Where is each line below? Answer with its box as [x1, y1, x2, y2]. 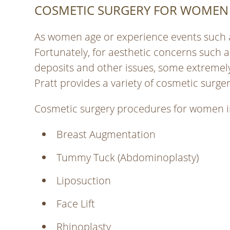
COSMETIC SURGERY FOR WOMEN [34, 2, 229, 19]
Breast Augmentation [56, 127, 156, 142]
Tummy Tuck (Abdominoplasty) [56, 150, 199, 165]
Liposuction [56, 174, 111, 188]
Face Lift [56, 197, 95, 211]
